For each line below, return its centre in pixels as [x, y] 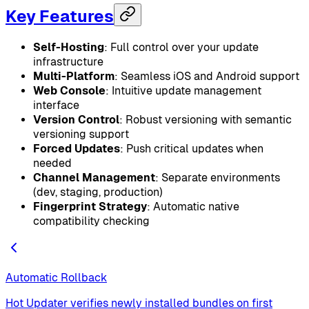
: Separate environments [218, 178]
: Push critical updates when [192, 149]
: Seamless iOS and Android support [207, 77]
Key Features [60, 17]
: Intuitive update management [183, 91]
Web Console [69, 91]
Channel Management [94, 178]
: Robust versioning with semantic [206, 120]
